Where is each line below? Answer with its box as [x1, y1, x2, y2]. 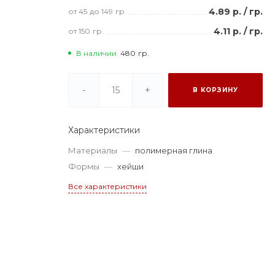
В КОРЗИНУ [192, 85, 238, 94]
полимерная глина [135, 145, 213, 155]
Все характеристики [68, 181, 147, 191]
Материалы [68, 145, 118, 155]
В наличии [76, 48, 117, 58]
